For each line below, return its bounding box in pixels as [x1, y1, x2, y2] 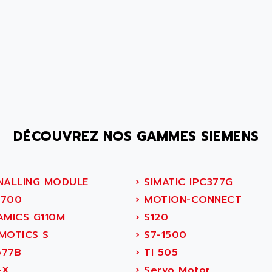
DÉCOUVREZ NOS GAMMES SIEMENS [13, 126, 259, 146]
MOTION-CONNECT [140, 192, 242, 207]
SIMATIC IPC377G [140, 175, 233, 189]
